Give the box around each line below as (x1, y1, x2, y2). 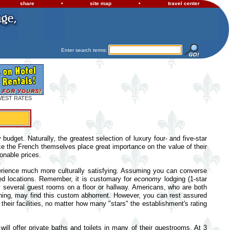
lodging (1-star (161, 175, 207, 183)
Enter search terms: (61, 47, 109, 53)
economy (134, 175, 162, 183)
